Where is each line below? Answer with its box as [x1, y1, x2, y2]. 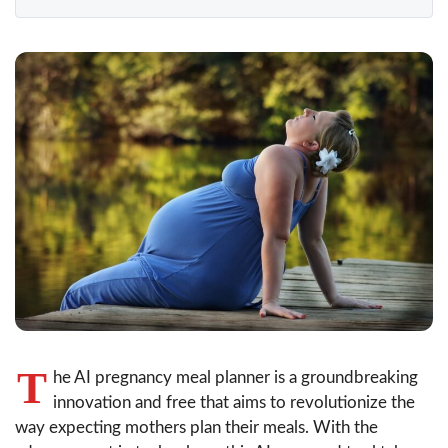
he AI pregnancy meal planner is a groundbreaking [53, 368, 418, 386]
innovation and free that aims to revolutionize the [53, 393, 415, 411]
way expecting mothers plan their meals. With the [15, 418, 378, 436]
